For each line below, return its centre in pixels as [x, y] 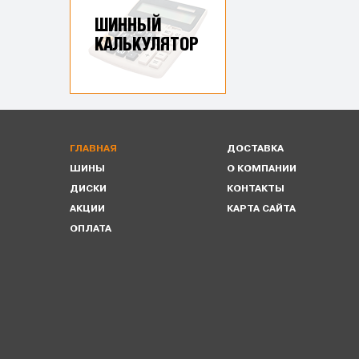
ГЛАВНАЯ [93, 149]
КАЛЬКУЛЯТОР [147, 45]
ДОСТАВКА [256, 149]
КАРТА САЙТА [262, 209]
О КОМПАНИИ [262, 169]
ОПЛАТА [91, 229]
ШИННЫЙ [128, 26]
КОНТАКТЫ [256, 189]
